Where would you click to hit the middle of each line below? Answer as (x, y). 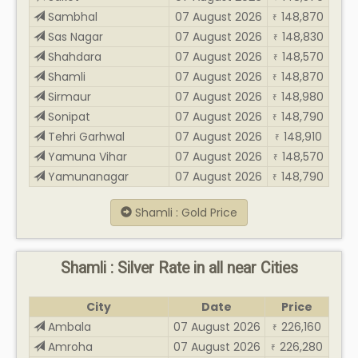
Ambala (68, 326)
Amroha (69, 346)
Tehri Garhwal (85, 136)
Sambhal (71, 16)
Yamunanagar (87, 176)
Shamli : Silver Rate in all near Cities (179, 268)
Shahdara (73, 56)
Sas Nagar (74, 36)
